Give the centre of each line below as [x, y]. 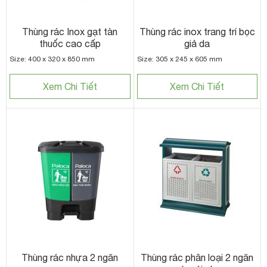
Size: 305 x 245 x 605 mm [179, 59]
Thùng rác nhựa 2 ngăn [70, 257]
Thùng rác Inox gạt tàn [70, 31]
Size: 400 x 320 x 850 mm [52, 59]
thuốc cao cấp [70, 43]
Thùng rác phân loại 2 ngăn [197, 257]
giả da [197, 43]
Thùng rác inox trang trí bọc [197, 31]
